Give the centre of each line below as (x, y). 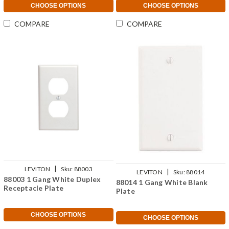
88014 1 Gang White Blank (162, 182)
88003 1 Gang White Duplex (52, 179)
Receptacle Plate (33, 188)
